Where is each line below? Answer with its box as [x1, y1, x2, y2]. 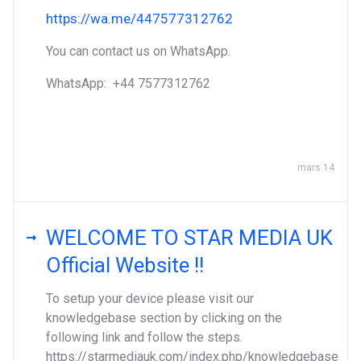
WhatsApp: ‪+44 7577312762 [46, 76, 210, 91]
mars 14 [297, 162, 334, 173]
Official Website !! [46, 253, 204, 277]
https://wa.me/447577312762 [46, 10, 233, 27]
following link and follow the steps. [46, 330, 243, 345]
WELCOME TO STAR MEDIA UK [46, 226, 333, 250]
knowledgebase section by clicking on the [46, 310, 282, 326]
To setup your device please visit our [46, 291, 254, 306]
